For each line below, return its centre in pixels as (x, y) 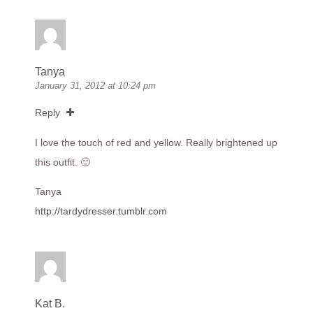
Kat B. (50, 304)
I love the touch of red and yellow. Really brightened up (156, 143)
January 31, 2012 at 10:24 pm (95, 86)
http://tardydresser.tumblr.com (101, 211)
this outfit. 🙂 (63, 162)
